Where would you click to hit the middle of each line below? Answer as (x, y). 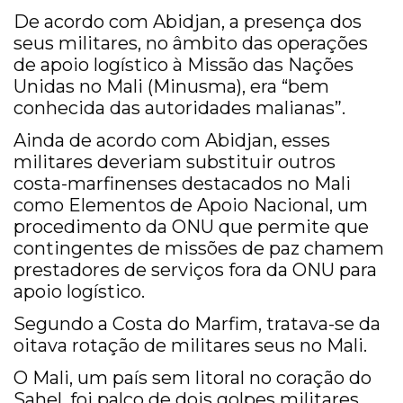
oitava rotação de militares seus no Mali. (190, 346)
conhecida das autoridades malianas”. (179, 108)
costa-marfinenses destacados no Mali (182, 184)
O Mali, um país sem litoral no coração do (193, 378)
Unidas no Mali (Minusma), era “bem (171, 87)
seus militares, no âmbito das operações (191, 44)
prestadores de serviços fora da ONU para (195, 270)
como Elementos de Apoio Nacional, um (191, 206)
